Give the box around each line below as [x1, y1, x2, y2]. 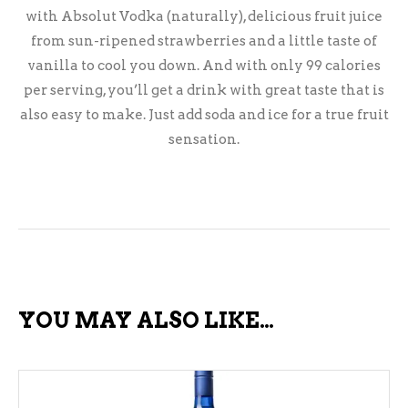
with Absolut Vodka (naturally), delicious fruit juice [25, 8, 382, 25]
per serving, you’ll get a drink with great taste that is [24, 82, 384, 98]
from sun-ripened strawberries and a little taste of [31, 33, 377, 49]
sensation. [168, 131, 240, 148]
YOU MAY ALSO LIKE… [18, 307, 274, 333]
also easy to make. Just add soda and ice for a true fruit [19, 107, 389, 123]
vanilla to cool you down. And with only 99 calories [27, 57, 381, 74]
